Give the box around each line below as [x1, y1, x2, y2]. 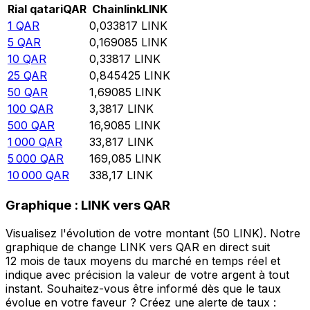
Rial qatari [8, 2, 63, 17]
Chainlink [92, 2, 143, 17]
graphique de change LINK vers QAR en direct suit [6, 239, 270, 254]
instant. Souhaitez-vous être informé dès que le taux [6, 281, 281, 295]
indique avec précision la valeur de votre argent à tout [6, 267, 289, 282]
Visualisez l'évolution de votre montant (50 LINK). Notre [6, 226, 300, 240]
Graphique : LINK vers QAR [6, 197, 170, 214]
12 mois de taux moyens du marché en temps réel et [6, 253, 280, 268]
